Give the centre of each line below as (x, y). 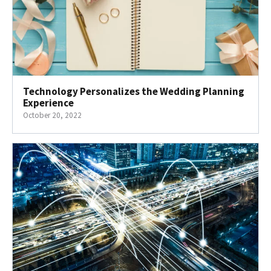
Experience (48, 103)
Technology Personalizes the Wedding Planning (134, 92)
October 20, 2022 (52, 116)
